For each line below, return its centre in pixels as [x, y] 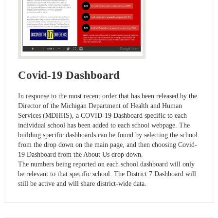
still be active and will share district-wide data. [82, 184]
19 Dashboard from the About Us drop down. [81, 155]
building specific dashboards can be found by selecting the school [108, 135]
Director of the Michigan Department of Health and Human [100, 106]
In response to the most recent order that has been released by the [108, 96]
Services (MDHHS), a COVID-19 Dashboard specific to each [102, 116]
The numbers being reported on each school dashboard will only [106, 164]
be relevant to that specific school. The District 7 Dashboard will [107, 174]
